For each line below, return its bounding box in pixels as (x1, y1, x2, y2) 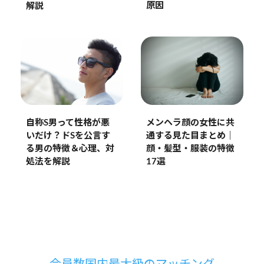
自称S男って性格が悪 (25, 118, 110, 128)
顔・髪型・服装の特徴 (146, 144, 235, 154)
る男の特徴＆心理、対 (25, 144, 114, 154)
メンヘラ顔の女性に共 (146, 118, 235, 128)
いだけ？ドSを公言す (25, 131, 110, 141)
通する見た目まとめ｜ (146, 131, 235, 141)
